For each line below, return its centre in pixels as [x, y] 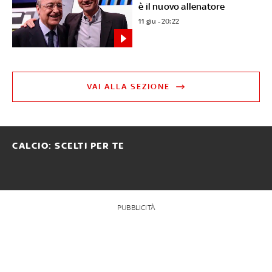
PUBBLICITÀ [136, 208]
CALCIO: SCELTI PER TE [68, 146]
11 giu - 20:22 [159, 22]
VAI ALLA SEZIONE [129, 87]
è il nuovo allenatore [182, 7]
